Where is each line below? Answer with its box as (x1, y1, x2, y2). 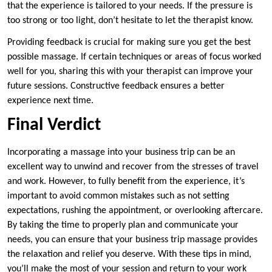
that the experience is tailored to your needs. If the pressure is (7, 1, 253, 12)
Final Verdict (7, 116, 101, 135)
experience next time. (7, 96, 93, 106)
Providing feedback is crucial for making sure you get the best (7, 38, 251, 48)
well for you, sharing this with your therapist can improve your (7, 67, 253, 77)
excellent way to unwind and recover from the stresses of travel (7, 162, 259, 172)
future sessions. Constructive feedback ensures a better (7, 81, 225, 92)
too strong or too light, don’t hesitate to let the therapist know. (7, 16, 253, 26)
